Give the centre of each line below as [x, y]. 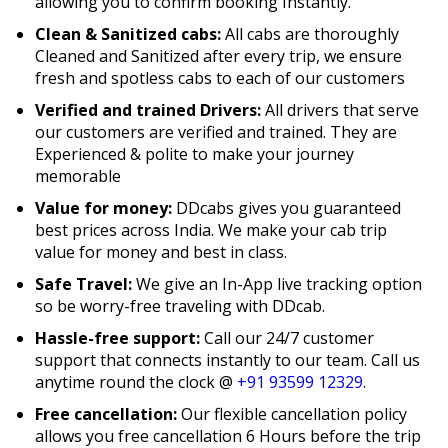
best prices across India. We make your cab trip [211, 229]
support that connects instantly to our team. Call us [228, 359]
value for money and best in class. [161, 251]
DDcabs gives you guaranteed [287, 207]
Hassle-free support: [118, 337]
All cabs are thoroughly [310, 33]
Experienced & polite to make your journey [195, 153]
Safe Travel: [84, 283]
